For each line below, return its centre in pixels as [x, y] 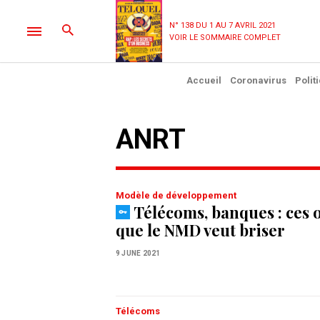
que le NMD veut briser [200, 230]
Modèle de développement [176, 195]
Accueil [204, 80]
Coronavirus [258, 80]
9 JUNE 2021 [138, 253]
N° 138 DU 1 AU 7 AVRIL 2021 [222, 25]
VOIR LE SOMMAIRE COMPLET [225, 37]
